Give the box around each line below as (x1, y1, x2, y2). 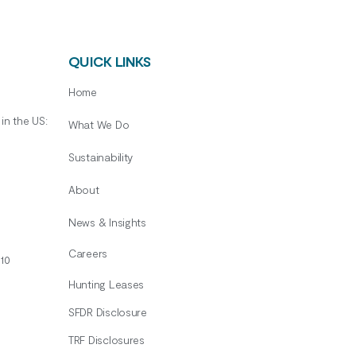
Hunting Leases (68, 277, 145, 291)
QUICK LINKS (68, 52, 150, 70)
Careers (68, 246, 108, 260)
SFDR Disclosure (68, 304, 147, 319)
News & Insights (68, 215, 146, 229)
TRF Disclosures (68, 332, 145, 346)
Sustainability (68, 149, 133, 164)
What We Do (68, 117, 130, 131)
